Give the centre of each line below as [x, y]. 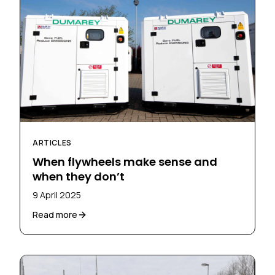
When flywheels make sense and [125, 161]
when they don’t [79, 176]
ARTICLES [52, 142]
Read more [55, 214]
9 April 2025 [57, 195]
